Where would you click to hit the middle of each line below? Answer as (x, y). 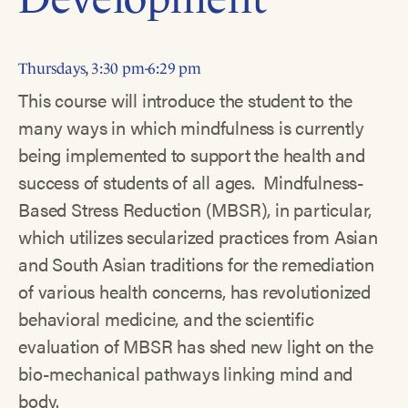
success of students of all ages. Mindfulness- (192, 182)
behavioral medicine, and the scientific (166, 319)
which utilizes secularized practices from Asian (198, 237)
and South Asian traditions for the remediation (197, 264)
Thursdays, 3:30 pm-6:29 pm (110, 68)
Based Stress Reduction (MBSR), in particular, (195, 209)
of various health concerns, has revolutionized (195, 291)
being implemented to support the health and (192, 155)
